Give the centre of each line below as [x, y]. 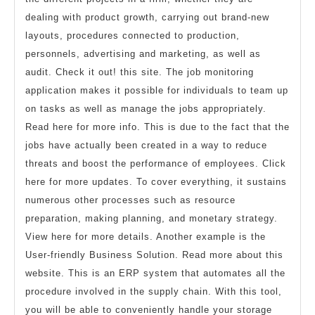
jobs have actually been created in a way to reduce [146, 146]
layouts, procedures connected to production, [133, 36]
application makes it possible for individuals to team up [157, 91]
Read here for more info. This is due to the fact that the [157, 127]
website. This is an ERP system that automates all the [155, 274]
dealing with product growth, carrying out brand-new [147, 18]
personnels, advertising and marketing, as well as [143, 54]
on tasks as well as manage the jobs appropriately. [146, 109]
